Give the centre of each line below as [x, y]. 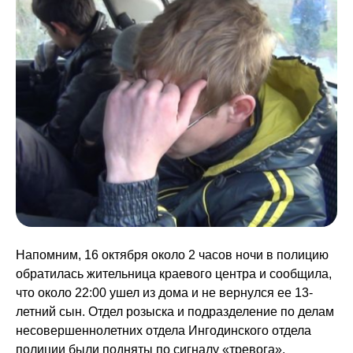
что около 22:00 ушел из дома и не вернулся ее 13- [164, 293]
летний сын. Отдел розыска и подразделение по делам [175, 312]
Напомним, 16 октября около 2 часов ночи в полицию [172, 255]
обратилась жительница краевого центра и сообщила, [174, 274]
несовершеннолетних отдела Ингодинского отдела [163, 331]
